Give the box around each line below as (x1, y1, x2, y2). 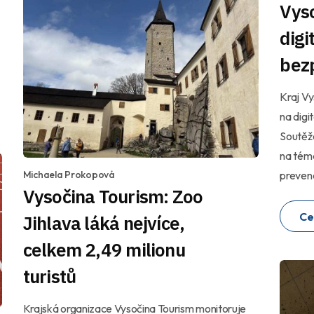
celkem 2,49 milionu (22, 238, 185, 262)
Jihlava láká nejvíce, (22, 211, 185, 235)
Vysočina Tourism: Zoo (22, 184, 203, 209)
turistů (22, 264, 76, 289)
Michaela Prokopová (22, 168, 115, 182)
